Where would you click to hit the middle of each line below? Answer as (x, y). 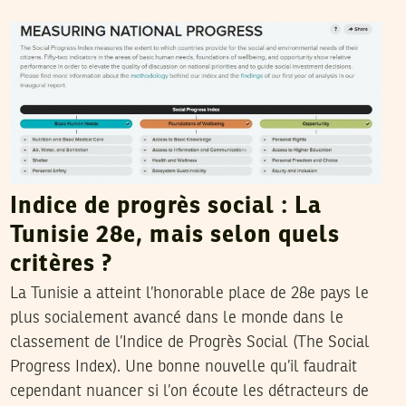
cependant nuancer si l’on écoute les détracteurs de (189, 392)
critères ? (61, 265)
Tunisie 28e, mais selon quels (175, 236)
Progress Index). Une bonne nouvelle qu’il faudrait (183, 367)
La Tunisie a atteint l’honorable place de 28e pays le (189, 294)
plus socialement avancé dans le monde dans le (176, 319)
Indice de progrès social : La (166, 207)
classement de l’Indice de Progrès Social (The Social (189, 343)
